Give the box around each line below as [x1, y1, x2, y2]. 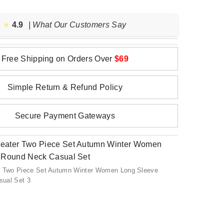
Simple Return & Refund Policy [7, 83, 122, 91]
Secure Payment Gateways [14, 111, 115, 120]
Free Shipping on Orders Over [1, 54, 114, 63]
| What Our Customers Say [28, 20, 126, 29]
